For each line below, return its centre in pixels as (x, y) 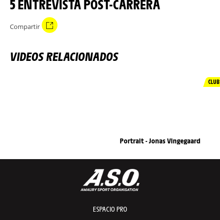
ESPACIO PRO (110, 209)
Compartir (25, 26)
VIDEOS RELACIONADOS (64, 56)
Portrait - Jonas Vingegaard (160, 141)
